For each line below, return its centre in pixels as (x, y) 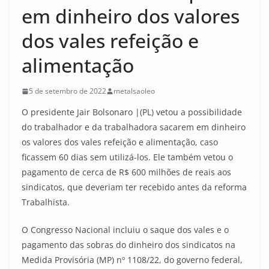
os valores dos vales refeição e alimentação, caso (120, 142)
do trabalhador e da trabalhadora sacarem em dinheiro (134, 127)
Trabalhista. (46, 202)
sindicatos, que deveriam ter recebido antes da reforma (134, 187)
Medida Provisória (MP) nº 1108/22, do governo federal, (132, 260)
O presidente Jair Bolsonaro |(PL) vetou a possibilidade (132, 112)
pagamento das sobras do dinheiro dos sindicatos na (128, 245)
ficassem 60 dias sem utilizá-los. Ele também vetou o (127, 157)
